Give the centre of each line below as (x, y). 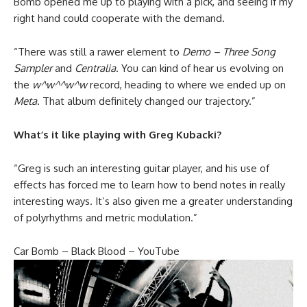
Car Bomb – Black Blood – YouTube (97, 251)
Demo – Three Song (229, 52)
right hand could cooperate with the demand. (119, 18)
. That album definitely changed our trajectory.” (146, 101)
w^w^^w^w (60, 85)
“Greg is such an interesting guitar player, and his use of (142, 168)
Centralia (95, 68)
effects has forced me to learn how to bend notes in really (149, 185)
